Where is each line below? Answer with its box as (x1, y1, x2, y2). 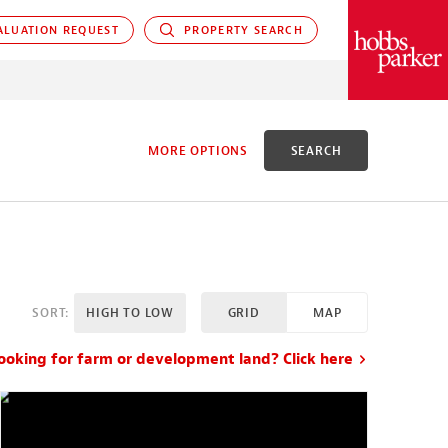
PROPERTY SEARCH (175, 23, 303, 37)
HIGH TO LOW (86, 304, 174, 321)
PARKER (368, 33, 410, 46)
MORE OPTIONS (148, 142, 248, 159)
